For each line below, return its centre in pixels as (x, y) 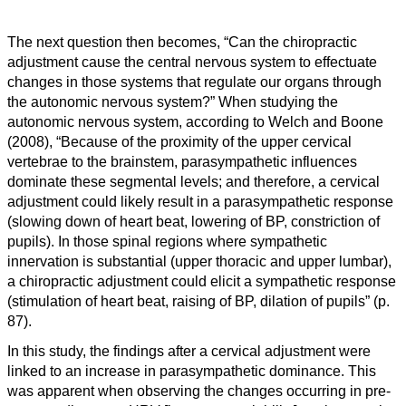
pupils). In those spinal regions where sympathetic (167, 241)
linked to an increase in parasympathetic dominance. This (192, 371)
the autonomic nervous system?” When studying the (173, 101)
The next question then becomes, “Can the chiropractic (182, 42)
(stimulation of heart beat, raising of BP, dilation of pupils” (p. (198, 301)
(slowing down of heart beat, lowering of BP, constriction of (193, 221)
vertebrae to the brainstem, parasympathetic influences (182, 161)
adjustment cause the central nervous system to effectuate (192, 62)
